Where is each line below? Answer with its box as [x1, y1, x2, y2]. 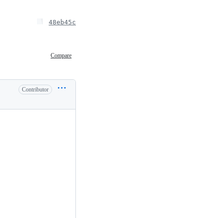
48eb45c [49, 18, 76, 26]
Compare [51, 52, 72, 59]
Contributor [22, 86, 49, 93]
